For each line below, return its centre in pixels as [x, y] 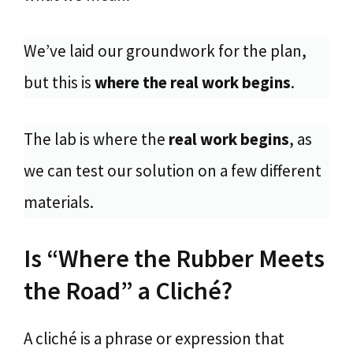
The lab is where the [96, 139]
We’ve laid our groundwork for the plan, [165, 51]
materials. [59, 202]
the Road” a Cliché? [128, 291]
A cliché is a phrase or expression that [154, 338]
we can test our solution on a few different [173, 170]
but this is [59, 82]
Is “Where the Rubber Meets [174, 258]
